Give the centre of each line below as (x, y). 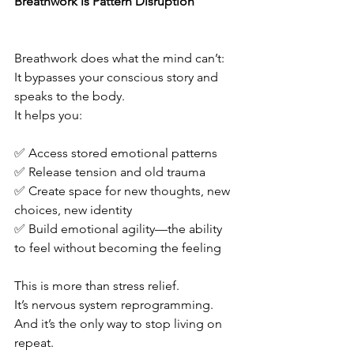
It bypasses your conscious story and (118, 77)
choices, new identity (73, 210)
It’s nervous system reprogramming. (114, 305)
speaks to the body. (70, 96)
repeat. (34, 343)
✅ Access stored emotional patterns (116, 153)
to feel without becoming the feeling (118, 248)
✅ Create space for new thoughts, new (124, 191)
